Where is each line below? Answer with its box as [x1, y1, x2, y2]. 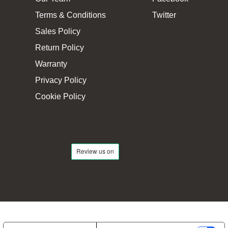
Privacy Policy [35, 76, 87, 85]
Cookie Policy [35, 92, 86, 101]
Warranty [35, 60, 68, 69]
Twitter [152, 11, 176, 20]
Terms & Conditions [35, 11, 106, 20]
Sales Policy [35, 27, 81, 36]
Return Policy [35, 43, 84, 52]
